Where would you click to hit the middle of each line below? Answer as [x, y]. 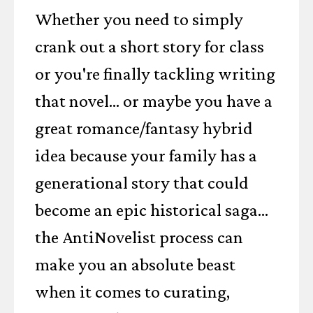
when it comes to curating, [132, 292]
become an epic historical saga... [152, 210]
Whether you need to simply [139, 19]
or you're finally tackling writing [155, 74]
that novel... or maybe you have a [154, 101]
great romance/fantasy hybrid [144, 128]
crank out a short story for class [150, 46]
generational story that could [142, 183]
